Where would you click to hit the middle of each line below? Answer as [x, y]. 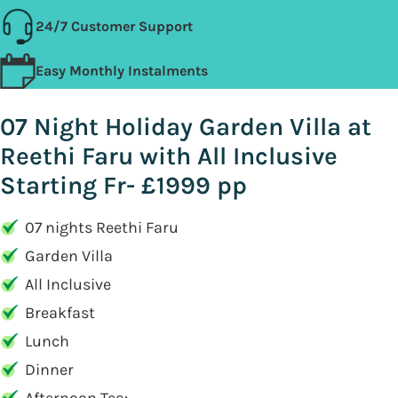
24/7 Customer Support [114, 26]
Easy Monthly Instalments [122, 71]
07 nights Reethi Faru [102, 227]
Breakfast [60, 313]
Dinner [49, 370]
